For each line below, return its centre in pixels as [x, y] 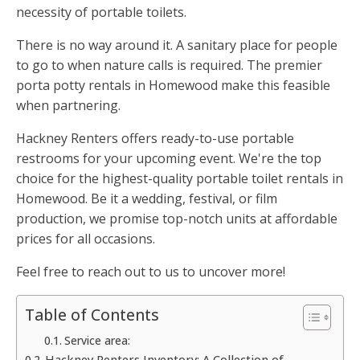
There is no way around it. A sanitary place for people [177, 45]
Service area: [97, 341]
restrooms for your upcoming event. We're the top [169, 159]
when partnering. [68, 106]
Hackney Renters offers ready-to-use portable [155, 139]
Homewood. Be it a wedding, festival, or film [147, 199]
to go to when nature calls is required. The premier [169, 65]
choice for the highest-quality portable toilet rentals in [180, 179]
